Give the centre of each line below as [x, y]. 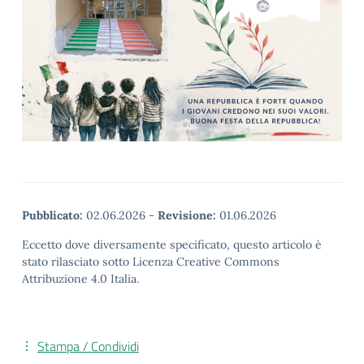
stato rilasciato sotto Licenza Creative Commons [151, 262]
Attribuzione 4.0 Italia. [80, 279]
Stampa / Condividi [88, 347]
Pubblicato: [52, 216]
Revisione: [187, 216]
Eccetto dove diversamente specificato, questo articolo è [172, 245]
